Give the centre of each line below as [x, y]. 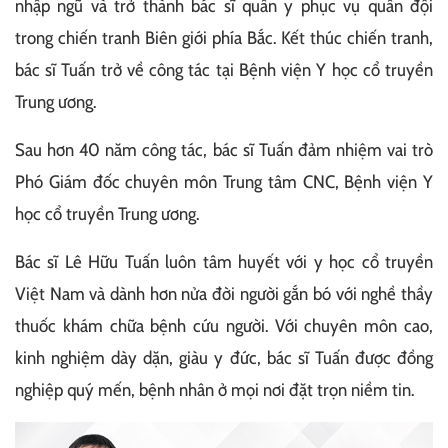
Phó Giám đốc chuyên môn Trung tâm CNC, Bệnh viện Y [224, 182]
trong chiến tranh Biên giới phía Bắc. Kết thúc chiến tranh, [224, 38]
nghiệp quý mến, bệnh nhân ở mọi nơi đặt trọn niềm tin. [214, 390]
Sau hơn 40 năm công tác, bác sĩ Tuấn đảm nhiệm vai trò [224, 150]
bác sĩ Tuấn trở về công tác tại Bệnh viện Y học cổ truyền [224, 70]
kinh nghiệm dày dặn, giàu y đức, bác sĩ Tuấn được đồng [224, 358]
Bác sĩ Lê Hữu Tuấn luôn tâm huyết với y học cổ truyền [224, 262]
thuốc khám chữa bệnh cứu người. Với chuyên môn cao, [224, 326]
